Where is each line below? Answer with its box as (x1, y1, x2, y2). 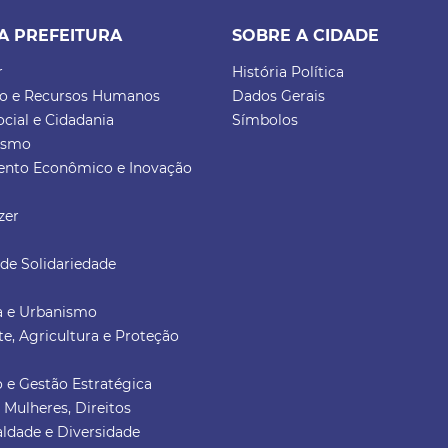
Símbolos (232, 111, 299, 129)
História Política (232, 63, 345, 81)
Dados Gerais (232, 87, 326, 105)
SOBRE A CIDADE (232, 26, 380, 45)
